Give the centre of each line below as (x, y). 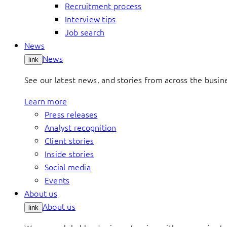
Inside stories (69, 154)
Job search (85, 32)
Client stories (69, 140)
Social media (68, 167)
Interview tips (90, 19)
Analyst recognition (81, 127)
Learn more (46, 101)
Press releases (71, 114)
